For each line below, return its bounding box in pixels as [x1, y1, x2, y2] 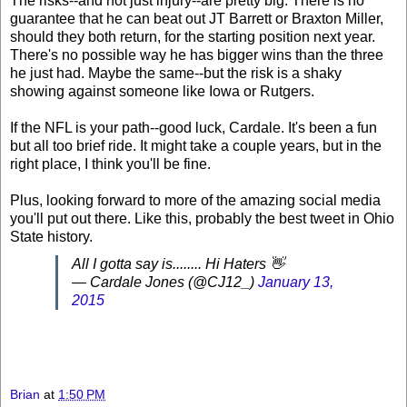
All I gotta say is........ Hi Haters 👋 [72, 256, 284, 273]
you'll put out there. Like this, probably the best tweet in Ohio [10, 211, 394, 227]
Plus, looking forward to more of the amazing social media [10, 193, 381, 209]
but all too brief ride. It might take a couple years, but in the [10, 138, 382, 154]
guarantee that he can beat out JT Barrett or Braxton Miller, [10, 11, 383, 27]
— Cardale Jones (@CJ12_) [72, 274, 258, 291]
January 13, [258, 274, 333, 291]
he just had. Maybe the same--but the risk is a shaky [10, 65, 342, 82]
